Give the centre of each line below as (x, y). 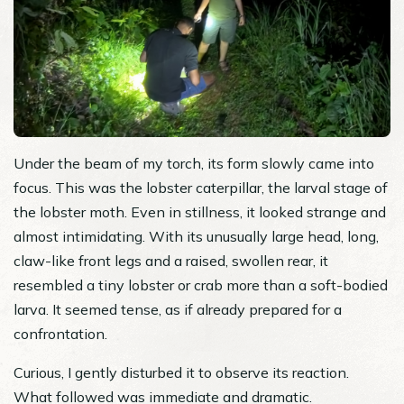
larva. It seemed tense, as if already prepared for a (178, 309)
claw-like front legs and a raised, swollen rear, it (171, 260)
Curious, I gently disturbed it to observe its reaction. (181, 372)
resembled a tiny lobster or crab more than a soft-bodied (201, 285)
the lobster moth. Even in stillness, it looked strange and (200, 211)
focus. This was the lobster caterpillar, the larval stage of (201, 187)
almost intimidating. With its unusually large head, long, (196, 236)
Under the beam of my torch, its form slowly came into (194, 163)
